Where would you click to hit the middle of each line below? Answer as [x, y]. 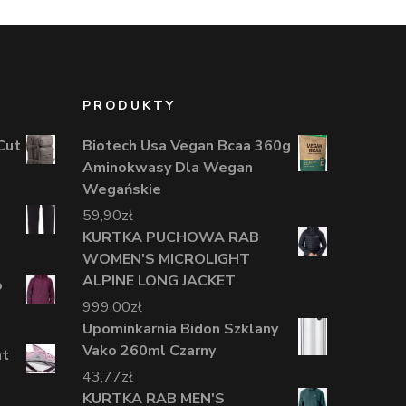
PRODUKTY [129, 105]
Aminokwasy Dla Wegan [168, 167]
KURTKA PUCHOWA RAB [171, 237]
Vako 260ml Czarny [149, 350]
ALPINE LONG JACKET [159, 280]
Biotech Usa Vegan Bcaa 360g [187, 145]
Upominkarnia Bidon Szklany [180, 329]
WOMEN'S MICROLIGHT [166, 259]
